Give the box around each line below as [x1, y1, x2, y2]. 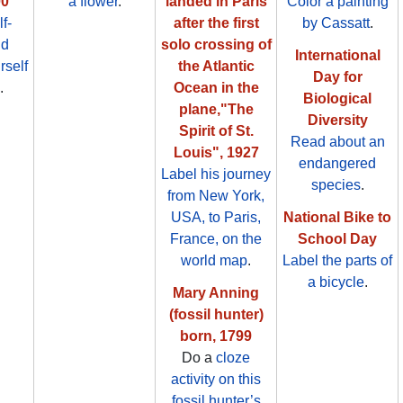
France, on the [170, 231, 262, 247]
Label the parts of [282, 253, 392, 269]
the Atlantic [177, 58, 255, 75]
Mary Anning [173, 285, 259, 301]
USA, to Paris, [171, 210, 261, 226]
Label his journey [161, 166, 271, 183]
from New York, [167, 188, 264, 204]
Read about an [290, 134, 385, 150]
